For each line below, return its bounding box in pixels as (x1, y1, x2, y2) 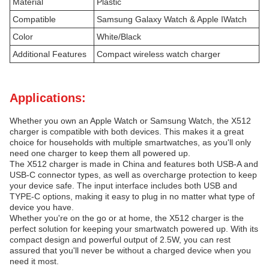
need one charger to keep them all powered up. (10, 148, 190, 158)
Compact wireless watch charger (97, 49, 220, 59)
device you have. (10, 202, 74, 212)
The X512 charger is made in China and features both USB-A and (10, 159, 258, 169)
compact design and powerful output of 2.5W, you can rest (10, 235, 231, 244)
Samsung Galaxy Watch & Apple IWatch (97, 14, 247, 24)
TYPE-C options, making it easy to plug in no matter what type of (10, 192, 255, 201)
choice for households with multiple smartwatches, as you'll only (10, 138, 251, 147)
